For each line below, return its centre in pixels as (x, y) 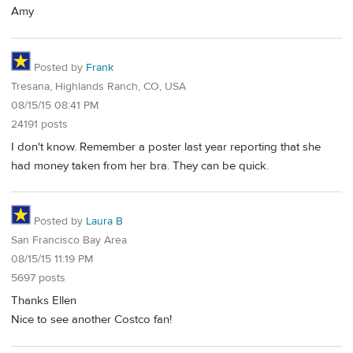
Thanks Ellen (44, 301)
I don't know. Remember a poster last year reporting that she (166, 147)
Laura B (104, 222)
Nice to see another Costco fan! (91, 320)
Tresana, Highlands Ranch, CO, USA (98, 87)
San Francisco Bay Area (69, 241)
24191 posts (39, 124)
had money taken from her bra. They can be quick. (140, 165)
